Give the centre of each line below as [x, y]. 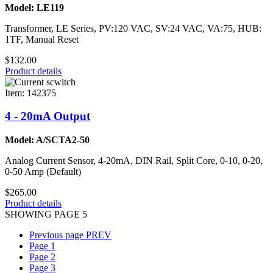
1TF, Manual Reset [42, 39]
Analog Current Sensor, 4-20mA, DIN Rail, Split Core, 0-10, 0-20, [134, 160]
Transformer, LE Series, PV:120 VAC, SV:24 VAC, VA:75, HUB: [133, 28]
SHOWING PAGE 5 [46, 214]
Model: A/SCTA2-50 [47, 140]
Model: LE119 [34, 7]
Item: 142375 [30, 93]
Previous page [56, 235]
